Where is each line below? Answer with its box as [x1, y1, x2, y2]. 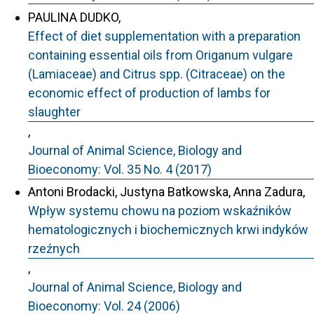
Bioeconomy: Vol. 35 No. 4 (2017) [28, 161, 212, 177]
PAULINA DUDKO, [28, 9, 121, 25]
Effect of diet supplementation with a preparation [28, 28, 301, 43]
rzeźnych [28, 241, 80, 256]
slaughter [28, 104, 81, 119]
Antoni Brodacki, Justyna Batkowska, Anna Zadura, [28, 184, 305, 199]
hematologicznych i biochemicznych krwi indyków [28, 222, 308, 237]
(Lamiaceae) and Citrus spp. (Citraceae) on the [28, 66, 285, 81]
